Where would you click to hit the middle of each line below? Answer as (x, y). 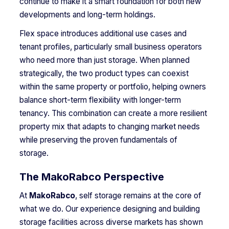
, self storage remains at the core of (138, 195)
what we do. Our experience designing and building (109, 209)
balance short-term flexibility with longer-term (100, 100)
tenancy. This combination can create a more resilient (113, 113)
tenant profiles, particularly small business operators (110, 47)
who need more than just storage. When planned (104, 60)
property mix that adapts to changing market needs (109, 127)
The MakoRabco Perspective (91, 177)
